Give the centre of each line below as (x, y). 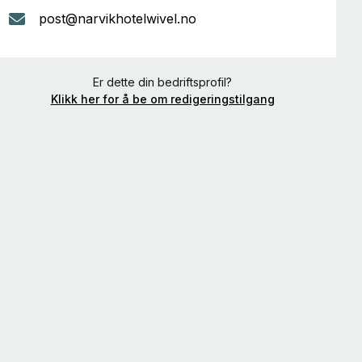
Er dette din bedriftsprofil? (162, 82)
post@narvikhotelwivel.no (118, 19)
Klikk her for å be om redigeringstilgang (162, 99)
